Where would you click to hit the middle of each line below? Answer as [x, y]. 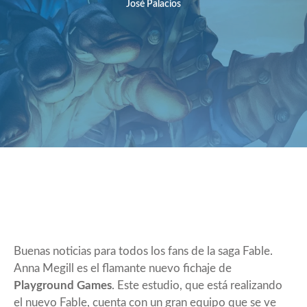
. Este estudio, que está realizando [197, 285]
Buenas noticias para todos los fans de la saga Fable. [143, 251]
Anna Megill [44, 268]
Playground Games [63, 285]
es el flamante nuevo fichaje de [153, 268]
